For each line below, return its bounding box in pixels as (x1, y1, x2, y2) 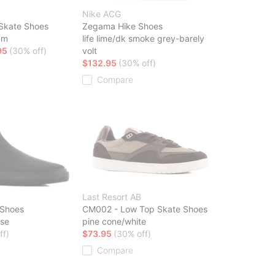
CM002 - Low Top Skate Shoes (82, 203, 207, 214)
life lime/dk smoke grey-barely (82, 33, 204, 44)
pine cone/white (82, 215, 146, 227)
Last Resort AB (82, 191, 141, 202)
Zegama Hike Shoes (82, 20, 163, 31)
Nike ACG (82, 8, 121, 19)
